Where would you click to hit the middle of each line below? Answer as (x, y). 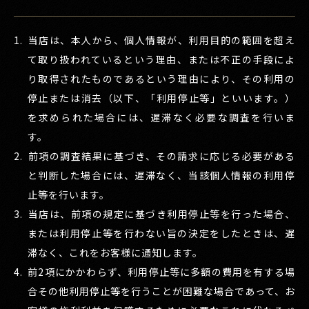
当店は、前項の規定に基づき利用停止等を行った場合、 (161, 214)
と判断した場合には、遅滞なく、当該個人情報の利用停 (161, 176)
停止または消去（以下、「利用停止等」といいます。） (161, 98)
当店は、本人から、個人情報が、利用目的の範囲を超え (161, 40)
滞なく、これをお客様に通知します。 (115, 253)
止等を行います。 (68, 195)
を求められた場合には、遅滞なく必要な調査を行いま (161, 118)
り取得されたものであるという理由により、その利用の (161, 79)
